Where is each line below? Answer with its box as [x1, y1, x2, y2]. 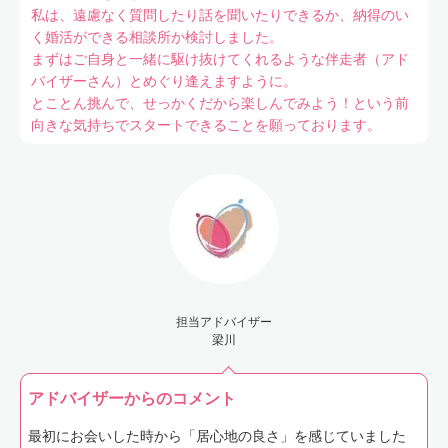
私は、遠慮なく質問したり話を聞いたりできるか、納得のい [30, 8, 409, 23]
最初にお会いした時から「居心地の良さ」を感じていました [28, 429, 406, 444]
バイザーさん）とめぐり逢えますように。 [30, 74, 297, 89]
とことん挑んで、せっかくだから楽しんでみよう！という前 [30, 96, 409, 111]
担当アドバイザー [176, 315, 272, 329]
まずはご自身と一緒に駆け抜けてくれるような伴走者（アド [30, 52, 409, 67]
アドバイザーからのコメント [28, 390, 236, 407]
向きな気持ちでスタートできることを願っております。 [30, 118, 381, 133]
